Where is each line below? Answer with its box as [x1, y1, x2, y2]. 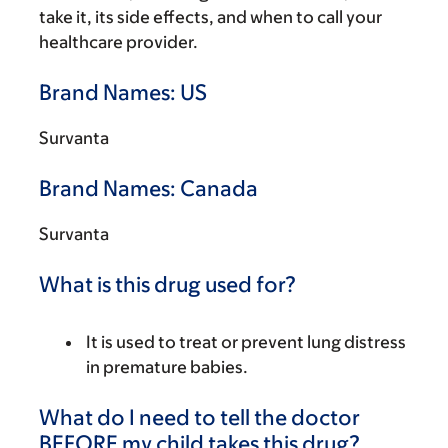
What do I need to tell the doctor [39, 405, 360, 430]
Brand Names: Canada [39, 176, 258, 201]
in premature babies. [86, 357, 248, 377]
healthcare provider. [39, 32, 198, 52]
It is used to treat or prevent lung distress [86, 332, 406, 352]
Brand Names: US [39, 80, 207, 105]
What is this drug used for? [39, 272, 296, 297]
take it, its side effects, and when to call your [39, 7, 382, 27]
